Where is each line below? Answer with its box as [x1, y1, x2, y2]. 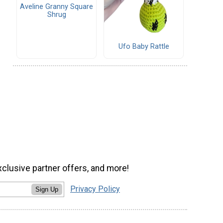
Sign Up [35, 185, 58, 193]
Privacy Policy [70, 184, 120, 194]
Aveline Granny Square [20, 2, 93, 11]
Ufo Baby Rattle [118, 42, 169, 51]
